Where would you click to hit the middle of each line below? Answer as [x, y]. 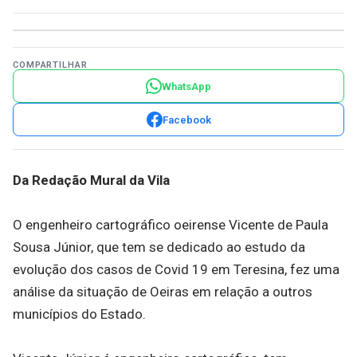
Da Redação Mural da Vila [91, 180]
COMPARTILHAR [50, 65]
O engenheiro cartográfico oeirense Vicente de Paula [171, 225]
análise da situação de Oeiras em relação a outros [163, 292]
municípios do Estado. [79, 314]
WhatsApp [186, 86]
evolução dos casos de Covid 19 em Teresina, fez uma [176, 269]
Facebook [186, 120]
